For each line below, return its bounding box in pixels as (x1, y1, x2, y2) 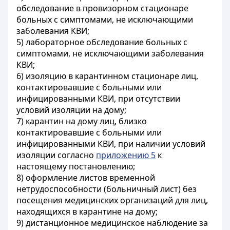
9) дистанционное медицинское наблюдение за (16, 217, 208, 228)
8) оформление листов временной (16, 172, 155, 183)
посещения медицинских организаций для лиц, (16, 195, 208, 206)
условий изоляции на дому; (16, 104, 126, 116)
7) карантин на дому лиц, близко (16, 116, 147, 127)
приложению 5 (96, 149, 156, 161)
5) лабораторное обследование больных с (16, 36, 187, 48)
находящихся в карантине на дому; (16, 206, 158, 217)
